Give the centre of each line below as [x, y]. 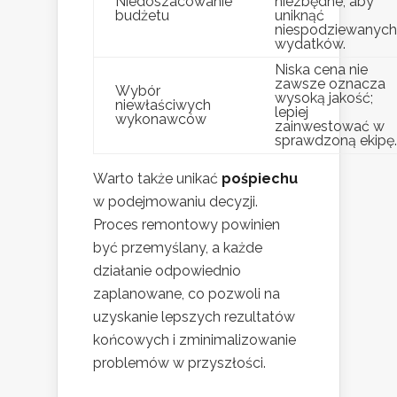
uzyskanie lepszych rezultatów [194, 317]
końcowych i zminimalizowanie [195, 340]
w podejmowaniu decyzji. [175, 202]
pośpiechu [260, 179]
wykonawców [161, 120]
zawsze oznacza [330, 84]
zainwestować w [330, 127]
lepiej [292, 113]
